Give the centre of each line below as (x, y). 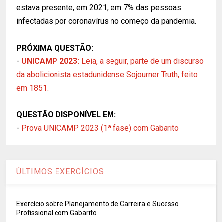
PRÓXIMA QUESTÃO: (55, 48)
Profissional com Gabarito (57, 213)
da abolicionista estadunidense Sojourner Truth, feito (107, 75)
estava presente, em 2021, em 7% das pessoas (99, 8)
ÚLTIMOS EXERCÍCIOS (60, 172)
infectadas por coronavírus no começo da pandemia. (107, 21)
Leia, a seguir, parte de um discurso (143, 61)
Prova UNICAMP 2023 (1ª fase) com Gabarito (100, 128)
